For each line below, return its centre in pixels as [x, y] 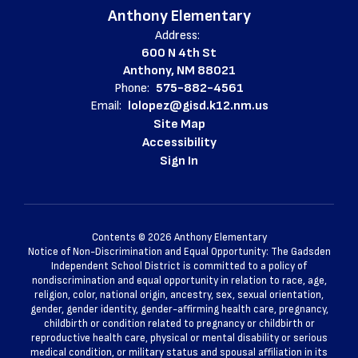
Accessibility [179, 142]
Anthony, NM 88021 [179, 70]
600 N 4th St [179, 53]
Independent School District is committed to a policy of [179, 266]
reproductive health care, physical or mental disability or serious [179, 338]
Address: [177, 35]
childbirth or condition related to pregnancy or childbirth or [179, 323]
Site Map [179, 124]
